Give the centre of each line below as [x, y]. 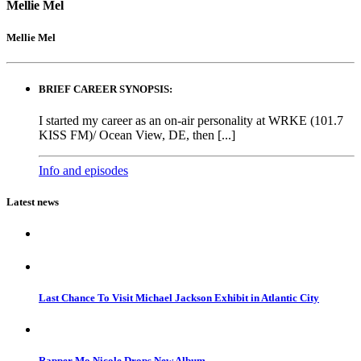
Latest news [33, 202]
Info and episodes [83, 171]
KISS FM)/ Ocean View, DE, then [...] [137, 135]
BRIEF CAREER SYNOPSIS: [106, 89]
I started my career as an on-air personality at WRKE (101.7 [191, 121]
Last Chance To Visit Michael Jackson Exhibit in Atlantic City [179, 297]
